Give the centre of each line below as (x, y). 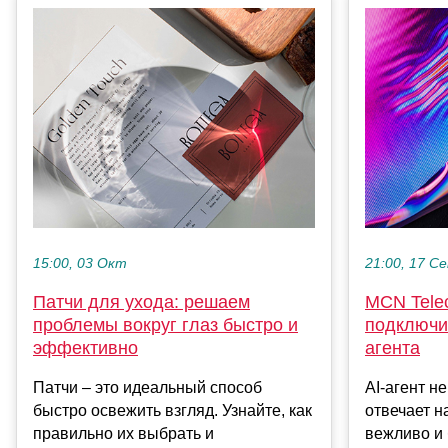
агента (392, 348)
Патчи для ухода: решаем (141, 302)
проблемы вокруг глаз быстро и (165, 325)
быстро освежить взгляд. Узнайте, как (172, 411)
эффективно (85, 348)
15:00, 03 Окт (80, 264)
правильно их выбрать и (123, 434)
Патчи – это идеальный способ (147, 388)
